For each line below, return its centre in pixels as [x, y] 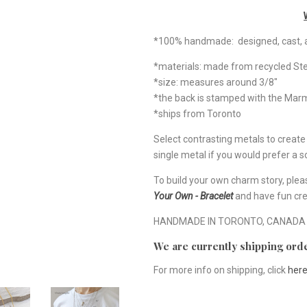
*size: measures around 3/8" [216, 82]
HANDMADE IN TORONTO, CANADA [230, 221]
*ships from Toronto [197, 113]
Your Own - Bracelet [193, 196]
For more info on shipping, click [220, 270]
